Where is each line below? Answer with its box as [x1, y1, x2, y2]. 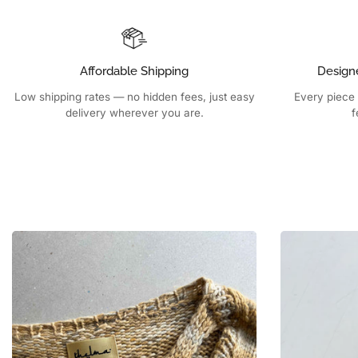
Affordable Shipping [80, 64, 189, 79]
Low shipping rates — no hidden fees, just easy [14, 90, 255, 104]
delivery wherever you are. [65, 106, 204, 120]
